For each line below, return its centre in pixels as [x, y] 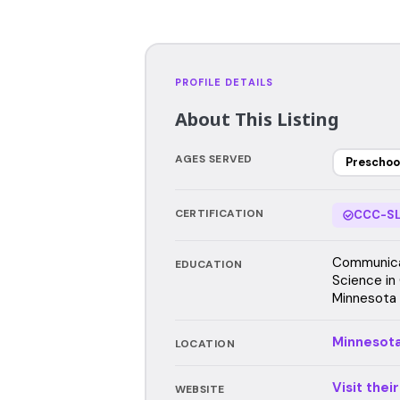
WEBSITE [200, 389]
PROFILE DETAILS [224, 82]
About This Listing [257, 119]
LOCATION [205, 343]
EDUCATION [208, 264]
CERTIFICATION [219, 213]
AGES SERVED [213, 158]
